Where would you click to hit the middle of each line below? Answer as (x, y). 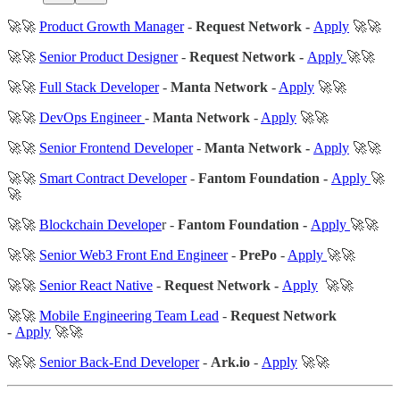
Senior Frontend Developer (116, 147)
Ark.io (230, 362)
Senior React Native (96, 285)
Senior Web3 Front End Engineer (133, 254)
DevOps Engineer (92, 117)
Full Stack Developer (99, 87)
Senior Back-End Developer (119, 362)
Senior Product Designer (108, 56)
